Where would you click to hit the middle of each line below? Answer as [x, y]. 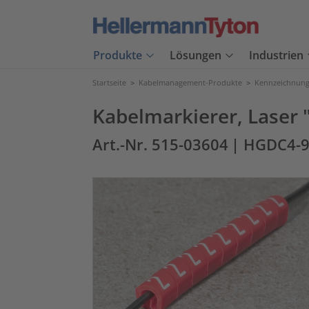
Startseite [109, 82]
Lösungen [196, 56]
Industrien [276, 56]
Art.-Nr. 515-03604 [160, 144]
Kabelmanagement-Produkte [190, 82]
